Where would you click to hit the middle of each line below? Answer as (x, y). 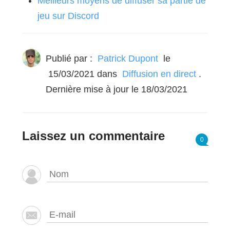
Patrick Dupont (128, 58)
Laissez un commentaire (93, 136)
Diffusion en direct (159, 74)
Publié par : (70, 58)
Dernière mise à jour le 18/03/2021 (116, 89)
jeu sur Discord (68, 16)
